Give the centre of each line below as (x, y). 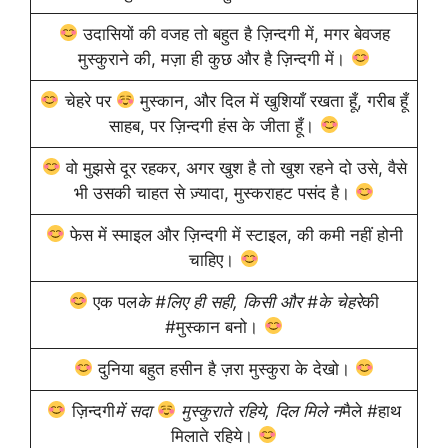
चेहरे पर (87, 100)
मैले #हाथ (371, 410)
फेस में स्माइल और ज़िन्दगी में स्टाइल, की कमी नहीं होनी (233, 234)
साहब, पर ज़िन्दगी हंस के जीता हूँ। (214, 125)
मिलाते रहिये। (214, 435)
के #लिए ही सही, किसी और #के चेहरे (250, 301)
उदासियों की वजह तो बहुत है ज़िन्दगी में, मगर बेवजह (233, 33)
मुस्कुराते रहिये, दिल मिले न (258, 410)
